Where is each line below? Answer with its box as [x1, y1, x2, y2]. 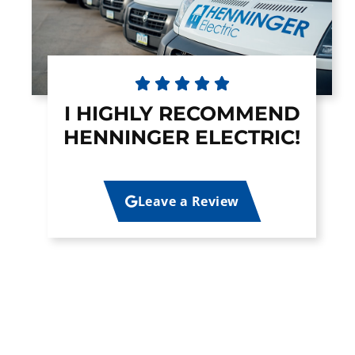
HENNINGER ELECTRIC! [63, 125, 301, 150]
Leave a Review [137, 193, 239, 211]
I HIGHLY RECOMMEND [63, 101, 300, 126]
